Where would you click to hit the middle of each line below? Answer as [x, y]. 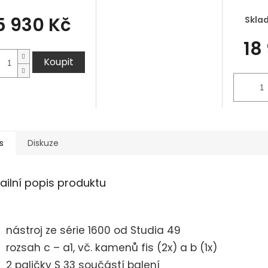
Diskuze [43, 143]
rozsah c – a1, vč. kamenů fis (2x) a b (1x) [112, 248]
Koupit [58, 62]
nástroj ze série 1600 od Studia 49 [93, 231]
